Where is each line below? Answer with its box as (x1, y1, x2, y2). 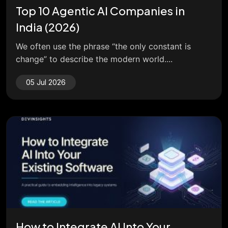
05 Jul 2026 (26, 78, 66, 87)
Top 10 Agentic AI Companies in (16, 4, 185, 18)
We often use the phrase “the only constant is (16, 41, 191, 52)
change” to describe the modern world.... (16, 54, 173, 65)
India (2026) (16, 20, 79, 35)
